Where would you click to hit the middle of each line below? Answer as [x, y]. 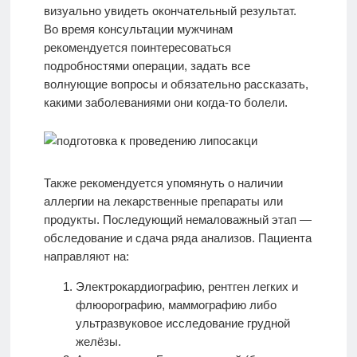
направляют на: [86, 257]
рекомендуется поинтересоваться [137, 48]
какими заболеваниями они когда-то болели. [165, 103]
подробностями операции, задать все [147, 66]
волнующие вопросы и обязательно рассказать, [176, 84]
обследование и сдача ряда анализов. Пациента [177, 238]
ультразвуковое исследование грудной [182, 324]
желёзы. [98, 342]
